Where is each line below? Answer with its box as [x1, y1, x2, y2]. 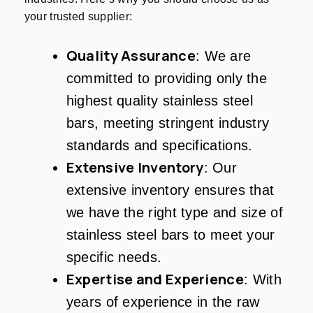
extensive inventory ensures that [66, 182, 275, 198]
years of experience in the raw [66, 294, 260, 310]
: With [244, 272, 282, 288]
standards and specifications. [66, 138, 253, 154]
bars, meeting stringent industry [66, 115, 270, 131]
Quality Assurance [66, 46, 196, 66]
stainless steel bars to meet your [66, 227, 275, 243]
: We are [195, 48, 252, 64]
